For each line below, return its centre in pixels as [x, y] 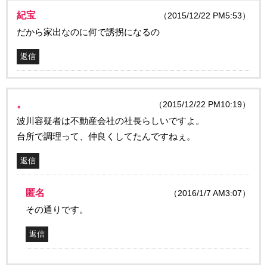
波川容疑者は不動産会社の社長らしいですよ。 [111, 120]
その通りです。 [57, 209]
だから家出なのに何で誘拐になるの [88, 32]
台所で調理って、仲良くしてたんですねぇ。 [106, 136]
